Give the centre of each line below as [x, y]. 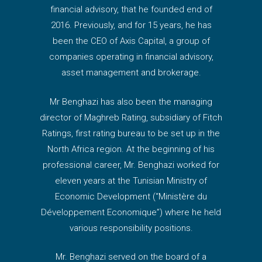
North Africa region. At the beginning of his [131, 149]
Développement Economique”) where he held [131, 212]
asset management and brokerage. [131, 73]
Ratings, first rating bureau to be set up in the [131, 133]
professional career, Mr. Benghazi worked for [131, 165]
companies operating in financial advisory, [131, 57]
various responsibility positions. [131, 228]
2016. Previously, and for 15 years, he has [131, 25]
